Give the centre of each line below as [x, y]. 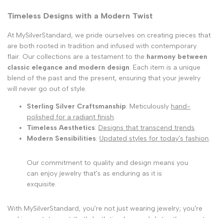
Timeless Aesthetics [61, 127]
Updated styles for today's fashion [154, 138]
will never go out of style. [47, 89]
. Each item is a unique [165, 67]
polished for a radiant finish [70, 117]
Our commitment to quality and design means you [108, 163]
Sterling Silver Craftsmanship [76, 106]
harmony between [177, 56]
